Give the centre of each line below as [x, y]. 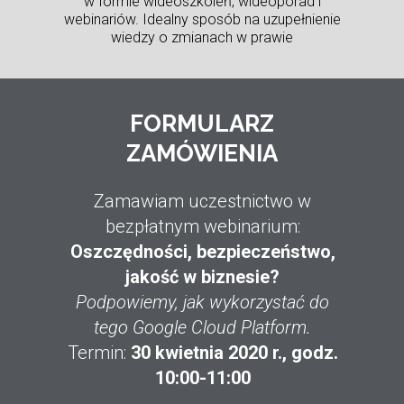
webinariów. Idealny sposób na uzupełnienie [202, 19]
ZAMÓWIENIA [202, 153]
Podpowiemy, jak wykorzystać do [202, 302]
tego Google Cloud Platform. [202, 327]
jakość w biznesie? [202, 276]
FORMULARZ [202, 124]
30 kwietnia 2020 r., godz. [234, 352]
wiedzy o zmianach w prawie [202, 37]
